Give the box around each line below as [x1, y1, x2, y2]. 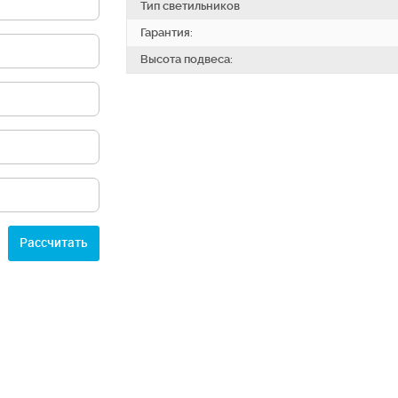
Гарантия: [139, 26, 193, 39]
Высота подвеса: [139, 52, 233, 66]
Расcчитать [19, 235, 88, 251]
